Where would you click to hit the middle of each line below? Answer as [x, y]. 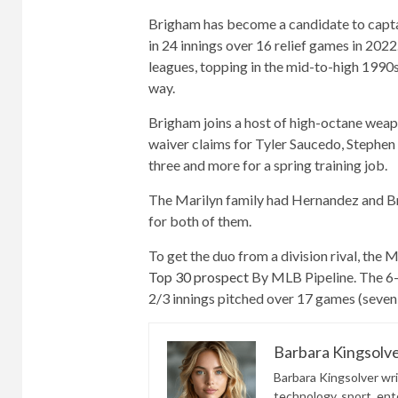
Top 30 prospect [198, 277]
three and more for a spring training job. [267, 165]
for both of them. [199, 221]
